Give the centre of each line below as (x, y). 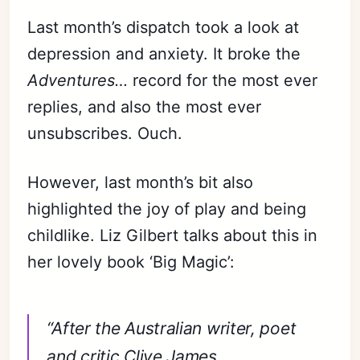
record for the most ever (223, 80)
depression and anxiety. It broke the (164, 53)
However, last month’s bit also (141, 182)
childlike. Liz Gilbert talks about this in (173, 235)
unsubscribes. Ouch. (105, 133)
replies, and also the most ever (145, 106)
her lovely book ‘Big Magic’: (131, 262)
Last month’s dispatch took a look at (164, 27)
